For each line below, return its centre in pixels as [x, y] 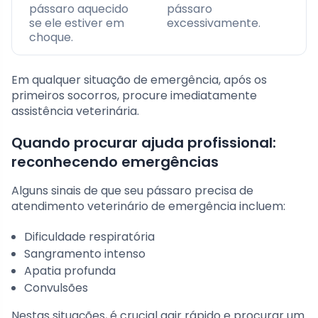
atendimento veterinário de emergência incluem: [148, 207]
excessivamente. [214, 23]
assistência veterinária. [75, 111]
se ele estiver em [77, 23]
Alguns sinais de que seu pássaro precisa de [132, 191]
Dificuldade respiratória [89, 237]
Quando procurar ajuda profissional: [144, 143]
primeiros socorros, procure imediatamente [134, 96]
